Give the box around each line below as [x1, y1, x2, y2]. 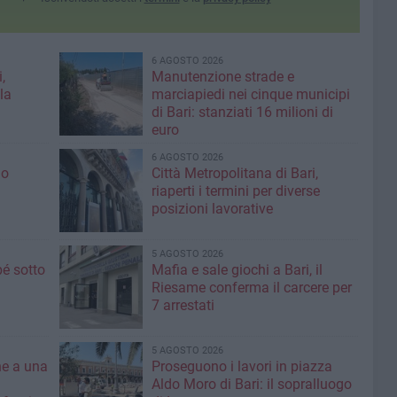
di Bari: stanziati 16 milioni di [151, 104, 333, 121]
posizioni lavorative [151, 200, 273, 217]
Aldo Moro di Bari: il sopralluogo [151, 376, 352, 393]
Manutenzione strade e [151, 68, 294, 85]
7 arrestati [151, 297, 214, 314]
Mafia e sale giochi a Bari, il [151, 261, 323, 278]
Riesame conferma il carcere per [151, 279, 352, 296]
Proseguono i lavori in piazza [151, 358, 332, 375]
